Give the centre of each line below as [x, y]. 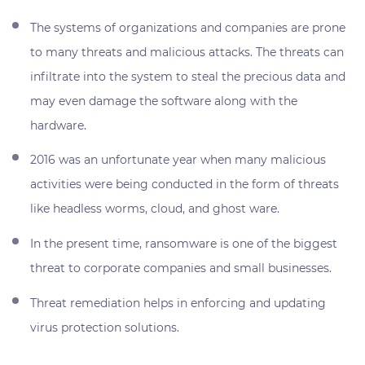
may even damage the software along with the [164, 101]
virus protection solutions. [105, 327]
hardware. [59, 125]
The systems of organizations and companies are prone [188, 27]
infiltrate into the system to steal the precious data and [188, 76]
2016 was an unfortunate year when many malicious [178, 160]
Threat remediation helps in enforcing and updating [178, 303]
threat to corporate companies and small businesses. [181, 268]
